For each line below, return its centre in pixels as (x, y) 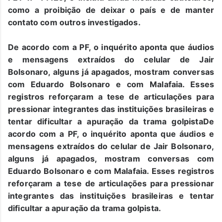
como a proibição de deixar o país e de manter (111, 10)
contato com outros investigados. (74, 22)
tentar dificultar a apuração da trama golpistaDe (111, 121)
